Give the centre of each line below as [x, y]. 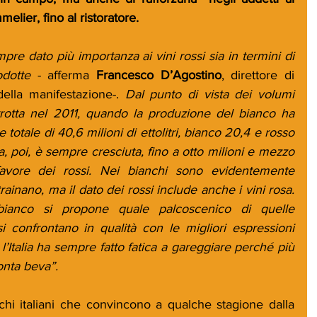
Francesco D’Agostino [158, 75]
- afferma [63, 75]
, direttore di [258, 75]
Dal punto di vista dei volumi [210, 94]
